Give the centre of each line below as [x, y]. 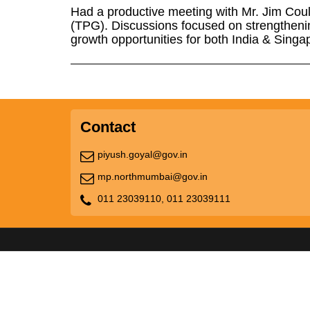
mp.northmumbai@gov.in [153, 176]
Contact [108, 127]
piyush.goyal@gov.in [143, 154]
